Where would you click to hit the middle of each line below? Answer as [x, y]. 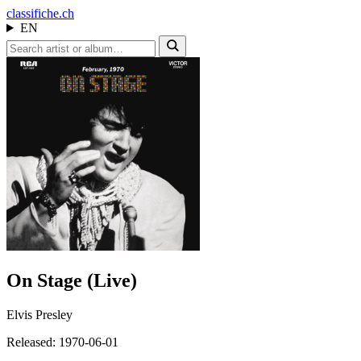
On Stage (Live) [72, 280]
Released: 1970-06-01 [62, 342]
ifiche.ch [52, 13]
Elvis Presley [39, 314]
